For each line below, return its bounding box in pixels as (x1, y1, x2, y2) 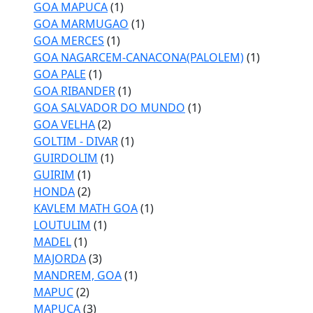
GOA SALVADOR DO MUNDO (34, 100, 185, 115)
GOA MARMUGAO (34, 16, 129, 31)
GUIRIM (34, 167, 75, 182)
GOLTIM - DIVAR (34, 133, 118, 149)
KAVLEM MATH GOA (34, 201, 138, 216)
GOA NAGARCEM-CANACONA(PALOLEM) (34, 50, 244, 65)
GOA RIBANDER (34, 83, 115, 99)
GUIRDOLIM (34, 150, 98, 166)
